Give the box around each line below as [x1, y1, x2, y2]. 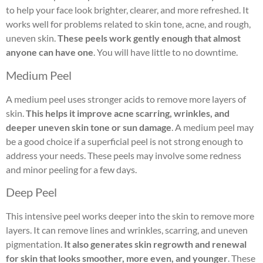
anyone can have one [6, 46, 93, 58]
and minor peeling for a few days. [6, 163, 139, 175]
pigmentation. [6, 238, 64, 249]
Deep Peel [6, 184, 57, 199]
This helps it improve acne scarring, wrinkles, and [26, 107, 230, 119]
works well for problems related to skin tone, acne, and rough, [6, 18, 251, 30]
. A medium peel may [171, 121, 254, 133]
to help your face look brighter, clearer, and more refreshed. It [6, 4, 249, 16]
